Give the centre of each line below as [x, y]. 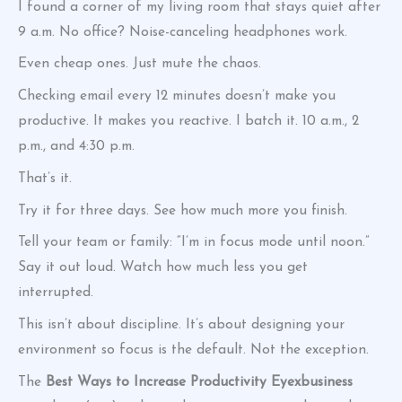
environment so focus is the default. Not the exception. [193, 350]
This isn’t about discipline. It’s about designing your [181, 325]
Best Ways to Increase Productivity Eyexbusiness [199, 382]
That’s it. [45, 178]
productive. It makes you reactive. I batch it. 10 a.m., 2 [188, 122]
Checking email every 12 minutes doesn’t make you [177, 96]
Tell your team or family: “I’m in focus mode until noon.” [194, 243]
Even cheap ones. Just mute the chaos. [140, 64]
